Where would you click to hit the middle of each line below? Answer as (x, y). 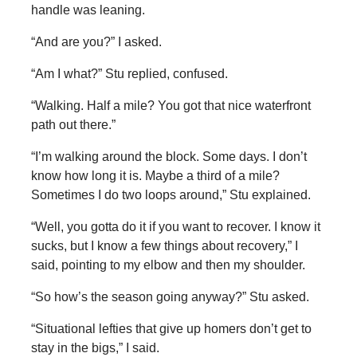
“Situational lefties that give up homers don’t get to (171, 329)
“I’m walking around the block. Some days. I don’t (169, 157)
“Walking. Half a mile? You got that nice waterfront (171, 106)
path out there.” (73, 125)
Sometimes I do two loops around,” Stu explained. (172, 195)
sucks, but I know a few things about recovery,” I (164, 246)
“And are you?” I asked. (96, 42)
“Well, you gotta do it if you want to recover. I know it (175, 227)
